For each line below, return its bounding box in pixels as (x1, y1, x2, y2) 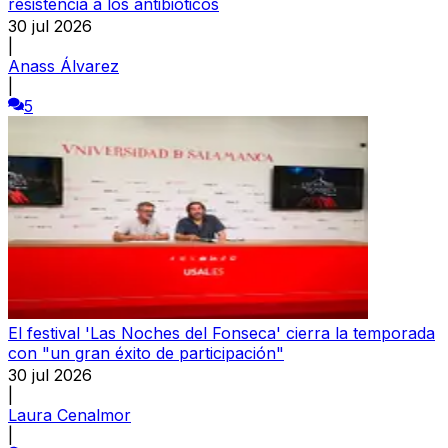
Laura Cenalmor (8, 404, 131, 425)
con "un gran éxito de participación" (8, 342, 284, 363)
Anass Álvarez (8, 55, 119, 76)
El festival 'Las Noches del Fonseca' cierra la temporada (8, 322, 435, 343)
